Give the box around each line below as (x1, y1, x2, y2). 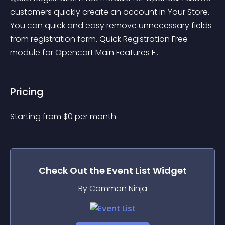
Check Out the (38, 164, 107, 177)
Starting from (10, 110, 63, 122)
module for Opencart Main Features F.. (10, 47, 158, 58)
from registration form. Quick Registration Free (10, 33, 190, 45)
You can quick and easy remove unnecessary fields (10, 20, 214, 31)
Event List (106, 164, 151, 177)
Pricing (10, 85, 44, 99)
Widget (150, 164, 187, 177)
